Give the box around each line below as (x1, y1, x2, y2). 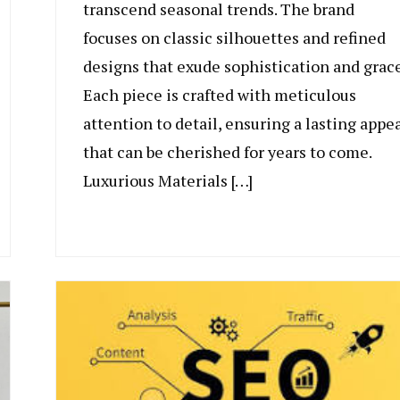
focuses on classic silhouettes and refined (82, 27, 386, 49)
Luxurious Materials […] (82, 170, 253, 192)
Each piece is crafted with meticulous (82, 84, 356, 106)
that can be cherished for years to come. (82, 141, 371, 163)
